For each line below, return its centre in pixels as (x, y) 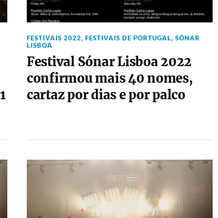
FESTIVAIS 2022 (54, 38)
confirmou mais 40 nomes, (110, 78)
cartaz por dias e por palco (106, 95)
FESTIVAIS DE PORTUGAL (128, 38)
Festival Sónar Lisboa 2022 (109, 62)
